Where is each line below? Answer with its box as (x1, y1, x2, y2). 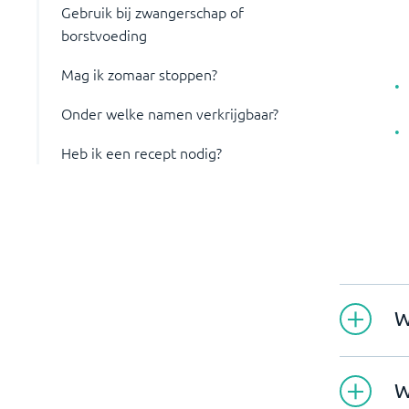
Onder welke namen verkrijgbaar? (61, 103, 278, 123)
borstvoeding (61, 25, 147, 45)
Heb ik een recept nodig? (61, 142, 222, 163)
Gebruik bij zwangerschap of (61, 2, 244, 22)
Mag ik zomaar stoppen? (61, 64, 217, 84)
